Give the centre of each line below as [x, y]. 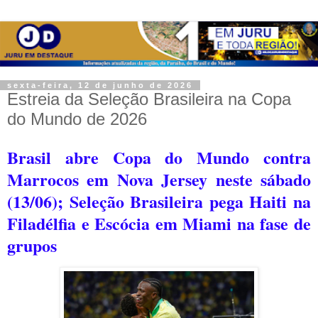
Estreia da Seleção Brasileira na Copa [149, 99]
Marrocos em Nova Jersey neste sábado [159, 179]
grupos [32, 245]
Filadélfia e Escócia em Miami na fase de [159, 223]
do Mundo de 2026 [77, 119]
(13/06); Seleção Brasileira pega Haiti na [159, 201]
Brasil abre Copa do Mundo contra [159, 157]
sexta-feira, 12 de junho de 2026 [100, 85]
